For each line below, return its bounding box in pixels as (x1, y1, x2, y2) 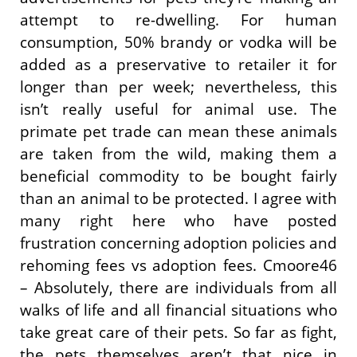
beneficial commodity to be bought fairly (20, 166, 337, 187)
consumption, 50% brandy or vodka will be (20, 32, 337, 53)
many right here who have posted (20, 210, 337, 232)
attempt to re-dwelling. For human (20, 10, 337, 31)
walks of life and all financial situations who (20, 300, 337, 321)
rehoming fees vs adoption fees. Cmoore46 (20, 255, 337, 277)
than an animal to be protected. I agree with (20, 188, 337, 210)
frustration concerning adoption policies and (20, 233, 337, 254)
